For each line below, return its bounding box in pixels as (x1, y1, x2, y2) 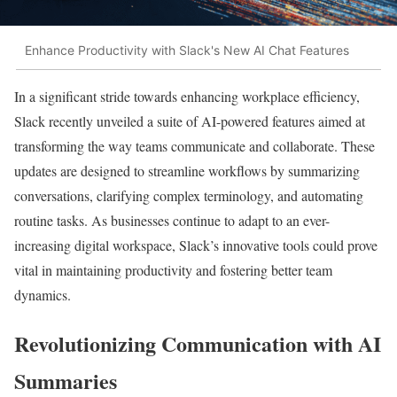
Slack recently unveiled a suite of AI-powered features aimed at (14, 111, 365, 130)
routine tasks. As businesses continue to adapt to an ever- (14, 210, 330, 230)
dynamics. (14, 284, 71, 304)
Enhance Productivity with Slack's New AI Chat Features (25, 43, 349, 58)
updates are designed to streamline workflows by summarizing (14, 160, 360, 180)
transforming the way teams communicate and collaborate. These (14, 136, 375, 155)
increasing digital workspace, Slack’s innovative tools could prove (14, 235, 378, 254)
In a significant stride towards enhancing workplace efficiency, (14, 86, 360, 105)
